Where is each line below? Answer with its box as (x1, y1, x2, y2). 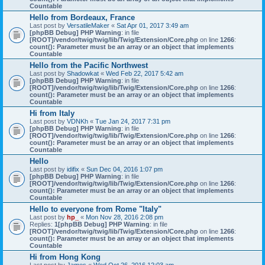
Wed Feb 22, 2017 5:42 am (106, 70, 183, 77)
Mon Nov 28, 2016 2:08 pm (86, 214, 163, 221)
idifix (67, 166, 79, 173)
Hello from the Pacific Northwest (30, 61, 148, 70)
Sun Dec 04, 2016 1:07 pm (86, 166, 163, 173)
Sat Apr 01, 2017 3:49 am (117, 22, 189, 29)
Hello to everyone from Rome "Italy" (30, 205, 161, 214)
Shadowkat (67, 70, 99, 77)
